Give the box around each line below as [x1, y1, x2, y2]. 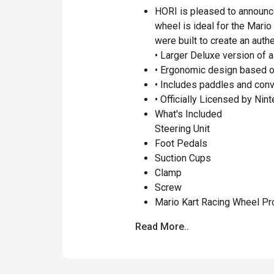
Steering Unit [155, 122, 210, 135]
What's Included [155, 108, 222, 120]
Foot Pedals [155, 137, 207, 149]
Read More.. [135, 220, 189, 232]
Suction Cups [155, 152, 211, 164]
